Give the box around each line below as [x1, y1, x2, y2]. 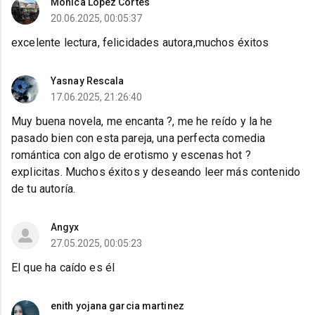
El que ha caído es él [11, 261, 115, 275]
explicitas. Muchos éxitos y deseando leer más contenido [11, 165, 301, 179]
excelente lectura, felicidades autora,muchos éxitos [11, 36, 269, 50]
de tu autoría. [11, 182, 76, 196]
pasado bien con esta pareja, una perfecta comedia [11, 131, 266, 146]
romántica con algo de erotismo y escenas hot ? [11, 148, 251, 162]
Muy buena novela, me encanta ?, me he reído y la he [11, 115, 273, 129]
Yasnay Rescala [51, 75, 124, 87]
